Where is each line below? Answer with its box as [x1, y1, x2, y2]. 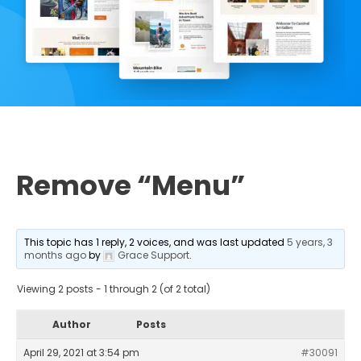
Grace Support [118, 247, 190, 262]
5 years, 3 [287, 234, 334, 249]
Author [52, 317, 91, 331]
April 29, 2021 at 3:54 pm [23, 345, 139, 359]
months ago [24, 247, 87, 262]
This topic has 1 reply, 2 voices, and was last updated [24, 234, 288, 249]
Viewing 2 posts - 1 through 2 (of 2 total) [17, 281, 210, 296]
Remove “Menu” [16, 165, 245, 205]
